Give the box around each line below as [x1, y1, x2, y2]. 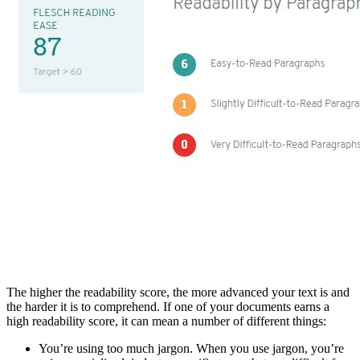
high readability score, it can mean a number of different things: [6, 314, 326, 329]
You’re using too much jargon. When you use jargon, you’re [39, 342, 344, 356]
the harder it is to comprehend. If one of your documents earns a [6, 300, 329, 314]
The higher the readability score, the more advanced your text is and [6, 285, 350, 300]
